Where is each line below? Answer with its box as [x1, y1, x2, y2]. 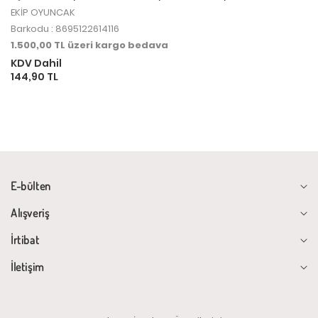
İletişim [11, 259, 44, 274]
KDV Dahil [11, 55, 62, 70]
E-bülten [11, 178, 51, 193]
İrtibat [11, 232, 40, 247]
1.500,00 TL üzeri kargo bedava [11, 38, 168, 52]
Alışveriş [11, 205, 50, 220]
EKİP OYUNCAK [11, 5, 75, 19]
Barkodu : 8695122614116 [11, 21, 119, 35]
